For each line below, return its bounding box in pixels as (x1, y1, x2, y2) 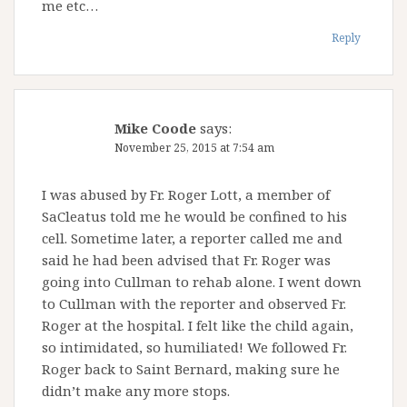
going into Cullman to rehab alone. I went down (42, 272, 362, 291)
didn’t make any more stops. (42, 381, 230, 400)
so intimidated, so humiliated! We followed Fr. (42, 337, 347, 356)
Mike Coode (114, 118, 196, 137)
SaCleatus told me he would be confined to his (42, 206, 347, 225)
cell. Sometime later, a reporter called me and (42, 228, 342, 247)
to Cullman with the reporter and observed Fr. (42, 293, 346, 313)
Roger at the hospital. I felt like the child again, (42, 315, 353, 334)
